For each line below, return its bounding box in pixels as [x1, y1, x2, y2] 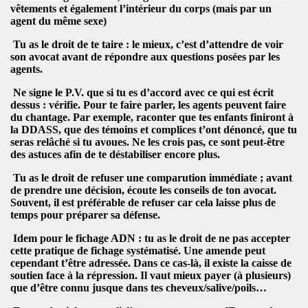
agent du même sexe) [10, 14, 107, 27]
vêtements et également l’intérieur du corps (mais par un [10, 2, 272, 14]
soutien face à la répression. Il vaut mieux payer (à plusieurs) [10, 269, 291, 281]
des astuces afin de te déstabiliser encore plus [10, 148, 217, 160]
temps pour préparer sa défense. [10, 208, 160, 221]
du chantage [10, 111, 67, 123]
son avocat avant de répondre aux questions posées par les [10, 50, 280, 63]
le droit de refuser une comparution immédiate [41, 171, 257, 184]
